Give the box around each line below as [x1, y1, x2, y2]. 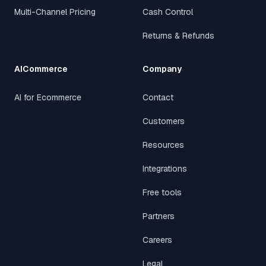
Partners [142, 211, 175, 221]
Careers [142, 235, 172, 245]
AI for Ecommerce [14, 92, 81, 103]
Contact [142, 92, 173, 103]
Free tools [142, 187, 182, 198]
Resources [142, 140, 184, 150]
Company [142, 64, 182, 74]
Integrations [142, 163, 187, 174]
